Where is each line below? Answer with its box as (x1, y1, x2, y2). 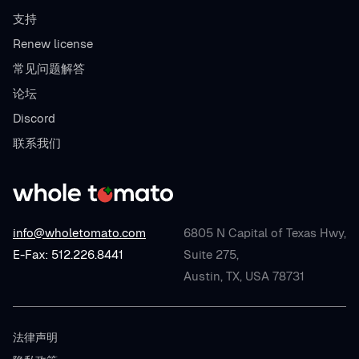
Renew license (13, 36, 93, 51)
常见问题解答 (13, 61, 85, 76)
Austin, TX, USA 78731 (184, 268, 305, 284)
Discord (13, 111, 55, 126)
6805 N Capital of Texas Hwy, (184, 225, 346, 241)
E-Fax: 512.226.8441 (13, 247, 123, 263)
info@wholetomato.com (13, 225, 146, 241)
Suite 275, (184, 247, 239, 263)
